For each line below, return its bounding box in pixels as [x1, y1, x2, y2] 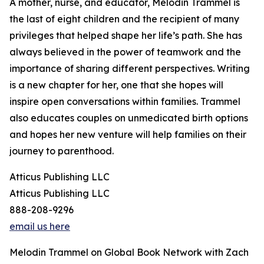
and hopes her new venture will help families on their [9, 128, 246, 141]
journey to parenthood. [9, 145, 114, 157]
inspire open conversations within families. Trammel [9, 95, 240, 108]
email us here [9, 220, 70, 233]
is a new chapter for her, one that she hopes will [9, 79, 223, 91]
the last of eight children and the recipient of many [9, 13, 239, 25]
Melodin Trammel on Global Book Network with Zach [9, 246, 249, 259]
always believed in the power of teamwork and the [9, 46, 241, 58]
